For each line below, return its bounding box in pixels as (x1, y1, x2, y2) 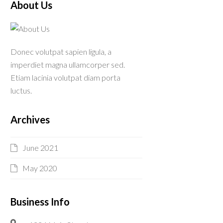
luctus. (10, 86, 32, 96)
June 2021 (22, 142, 58, 152)
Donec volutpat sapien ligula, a (10, 47, 111, 57)
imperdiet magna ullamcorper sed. (10, 60, 125, 70)
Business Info (10, 195, 70, 208)
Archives (10, 113, 50, 126)
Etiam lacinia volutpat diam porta (10, 73, 120, 83)
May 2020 (22, 163, 57, 173)
